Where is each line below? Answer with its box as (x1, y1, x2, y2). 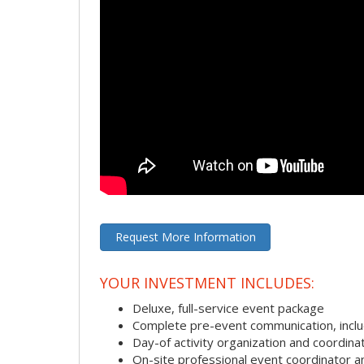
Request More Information (115, 229, 256, 245)
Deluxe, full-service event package (132, 300, 324, 317)
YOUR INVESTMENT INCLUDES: (100, 272, 314, 292)
